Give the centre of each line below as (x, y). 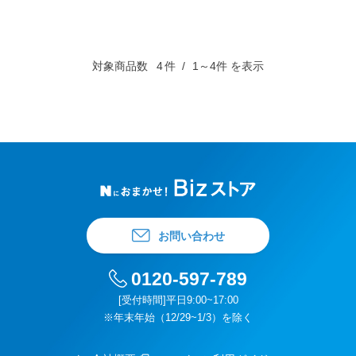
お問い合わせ (191, 236)
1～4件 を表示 (226, 66)
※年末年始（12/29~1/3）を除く (178, 317)
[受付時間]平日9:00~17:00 (178, 300)
